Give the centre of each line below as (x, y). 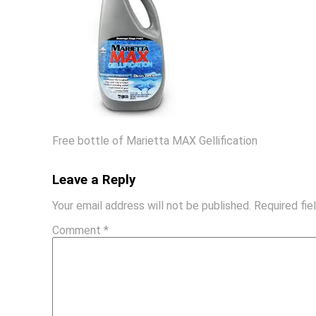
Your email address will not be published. (152, 205)
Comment (78, 230)
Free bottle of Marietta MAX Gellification (155, 140)
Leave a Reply (94, 180)
